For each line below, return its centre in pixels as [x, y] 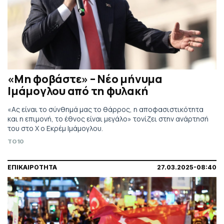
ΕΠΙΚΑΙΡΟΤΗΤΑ [32, 167]
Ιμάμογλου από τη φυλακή [78, 91]
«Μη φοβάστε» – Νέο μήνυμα [85, 79]
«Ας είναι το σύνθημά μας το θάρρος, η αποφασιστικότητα [105, 109]
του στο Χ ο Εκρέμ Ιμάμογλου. [55, 128]
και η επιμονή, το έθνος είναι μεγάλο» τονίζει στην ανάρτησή [108, 119]
